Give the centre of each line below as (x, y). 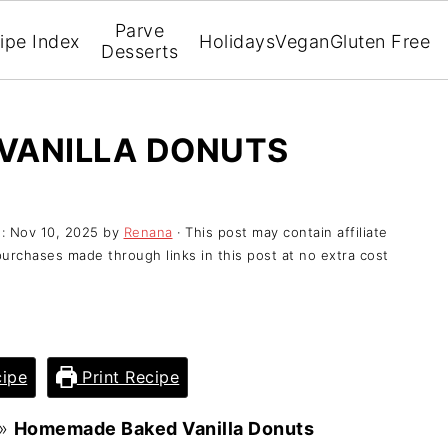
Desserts (139, 51)
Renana (148, 231)
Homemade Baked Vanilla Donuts (163, 428)
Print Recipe (128, 376)
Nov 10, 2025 (54, 231)
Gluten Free (380, 41)
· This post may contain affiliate (280, 231)
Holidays (237, 41)
